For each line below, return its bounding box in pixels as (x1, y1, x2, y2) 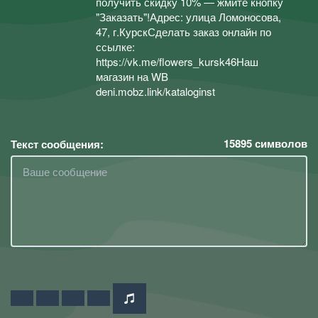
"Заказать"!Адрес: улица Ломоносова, (96, 9, 281, 24)
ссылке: (96, 39, 135, 54)
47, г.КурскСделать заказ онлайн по (96, 24, 271, 39)
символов (252, 135, 307, 151)
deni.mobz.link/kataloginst (96, 84, 215, 99)
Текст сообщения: (11, 136, 104, 152)
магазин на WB (96, 69, 168, 84)
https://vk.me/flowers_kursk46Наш (96, 54, 258, 69)
